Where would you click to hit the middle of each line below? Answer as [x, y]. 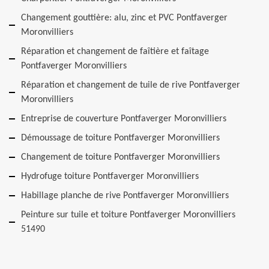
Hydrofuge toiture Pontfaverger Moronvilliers [110, 177]
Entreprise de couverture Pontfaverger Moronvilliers [124, 119]
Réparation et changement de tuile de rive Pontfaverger [131, 85]
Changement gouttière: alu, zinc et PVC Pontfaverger [124, 18]
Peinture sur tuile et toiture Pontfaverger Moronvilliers [128, 215]
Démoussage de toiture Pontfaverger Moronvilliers [120, 138]
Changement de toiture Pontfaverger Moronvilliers [120, 157]
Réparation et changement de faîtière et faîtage [115, 52]
